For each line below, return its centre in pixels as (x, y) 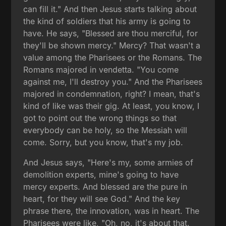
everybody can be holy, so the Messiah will (105, 130)
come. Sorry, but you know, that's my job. (103, 142)
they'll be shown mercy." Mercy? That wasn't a (112, 45)
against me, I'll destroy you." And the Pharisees (113, 81)
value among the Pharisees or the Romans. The (113, 57)
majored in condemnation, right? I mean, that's (112, 94)
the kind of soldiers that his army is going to (107, 21)
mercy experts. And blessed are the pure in (105, 186)
